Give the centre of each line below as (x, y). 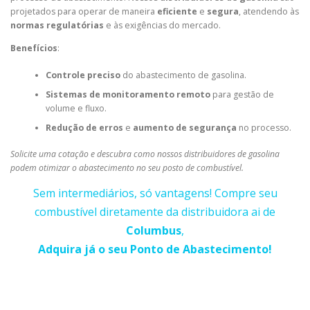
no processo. (264, 127)
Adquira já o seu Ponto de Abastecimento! (155, 249)
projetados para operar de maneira (84, 12)
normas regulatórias (57, 26)
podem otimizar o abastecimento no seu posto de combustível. (127, 168)
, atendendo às (269, 12)
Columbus (154, 231)
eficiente (177, 12)
